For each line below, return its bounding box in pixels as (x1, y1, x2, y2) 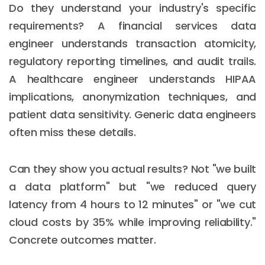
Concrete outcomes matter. (9, 232, 156, 247)
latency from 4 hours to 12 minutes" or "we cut (9, 196, 256, 212)
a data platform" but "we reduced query (9, 179, 256, 194)
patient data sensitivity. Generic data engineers (9, 106, 256, 122)
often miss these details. (9, 124, 136, 140)
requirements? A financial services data (9, 18, 256, 33)
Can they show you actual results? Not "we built (9, 161, 256, 176)
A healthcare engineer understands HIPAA (9, 71, 256, 86)
